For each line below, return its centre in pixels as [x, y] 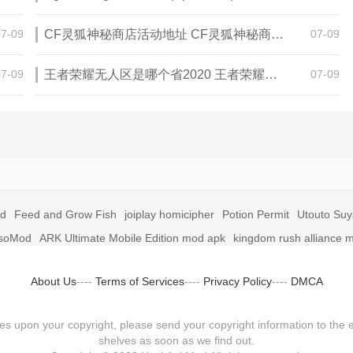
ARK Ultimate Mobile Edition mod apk [132, 238]
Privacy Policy [237, 281]
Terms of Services [139, 281]
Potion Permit [256, 214]
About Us [53, 281]
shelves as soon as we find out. [176, 340]
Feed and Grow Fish [65, 214]
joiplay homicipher [169, 214]
